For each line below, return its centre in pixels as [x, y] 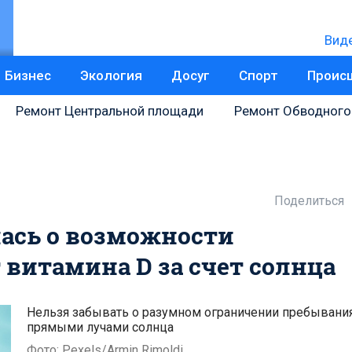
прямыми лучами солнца [101, 327]
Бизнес [28, 75]
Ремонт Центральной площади [110, 111]
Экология [111, 75]
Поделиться [309, 201]
